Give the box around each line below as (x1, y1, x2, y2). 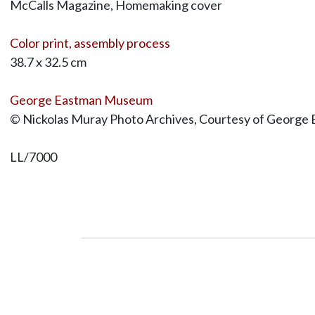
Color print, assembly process (9, 34, 170, 51)
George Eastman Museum (9, 91, 153, 108)
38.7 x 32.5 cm (9, 53, 86, 70)
